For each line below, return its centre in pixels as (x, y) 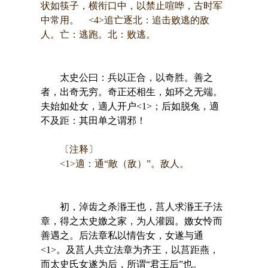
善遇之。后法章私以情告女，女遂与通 (122, 235)
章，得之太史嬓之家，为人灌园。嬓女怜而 (131, 221)
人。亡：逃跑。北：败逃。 (98, 34)
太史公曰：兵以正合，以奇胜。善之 (127, 77)
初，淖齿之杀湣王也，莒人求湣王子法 (131, 206)
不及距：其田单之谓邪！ (93, 120)
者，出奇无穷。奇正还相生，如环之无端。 (131, 92)
